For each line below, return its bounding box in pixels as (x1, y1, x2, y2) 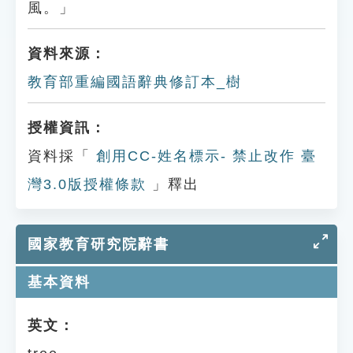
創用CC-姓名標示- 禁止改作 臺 (91, 148, 317, 164)
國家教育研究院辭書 (28, 236, 169, 252)
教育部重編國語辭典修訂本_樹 (28, 74, 242, 90)
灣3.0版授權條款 (28, 176, 147, 192)
